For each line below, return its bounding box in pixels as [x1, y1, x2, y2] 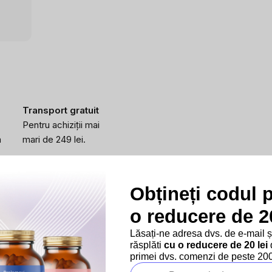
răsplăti [130, 239, 164, 250]
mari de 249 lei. [22, 134, 86, 145]
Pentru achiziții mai [22, 119, 100, 131]
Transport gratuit [22, 104, 99, 116]
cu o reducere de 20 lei [164, 239, 268, 250]
